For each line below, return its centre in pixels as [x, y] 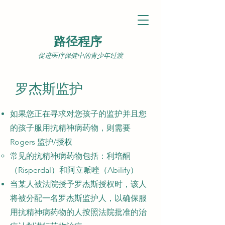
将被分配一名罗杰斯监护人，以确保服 [78, 198]
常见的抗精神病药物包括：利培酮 [70, 156]
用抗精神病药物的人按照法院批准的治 [78, 212]
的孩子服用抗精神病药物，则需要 [70, 128]
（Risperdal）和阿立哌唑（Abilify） [74, 170]
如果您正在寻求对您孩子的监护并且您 [78, 114]
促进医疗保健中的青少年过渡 [80, 55]
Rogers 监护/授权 [41, 142]
